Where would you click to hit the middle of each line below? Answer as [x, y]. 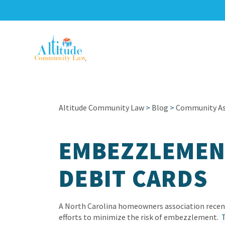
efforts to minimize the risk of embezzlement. [140, 217]
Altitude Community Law [101, 107]
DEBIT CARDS [134, 178]
